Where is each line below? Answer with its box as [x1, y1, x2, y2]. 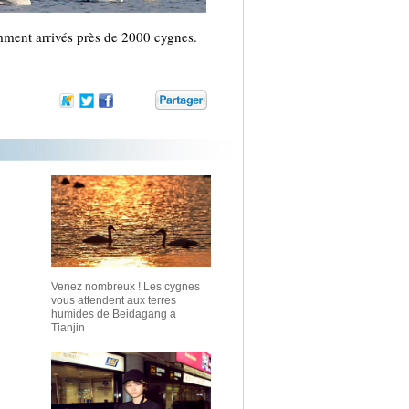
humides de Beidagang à [51, 308, 176, 320]
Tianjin [51, 321, 85, 334]
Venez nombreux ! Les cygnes [51, 280, 200, 293]
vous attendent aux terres [51, 294, 176, 307]
